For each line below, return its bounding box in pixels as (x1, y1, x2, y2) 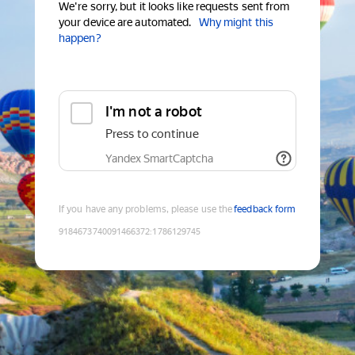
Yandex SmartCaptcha (105, 152, 213, 166)
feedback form (234, 204, 296, 216)
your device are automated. (59, 16, 192, 29)
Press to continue (105, 127, 199, 142)
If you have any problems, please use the (59, 204, 233, 216)
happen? (59, 32, 101, 45)
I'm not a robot (105, 103, 202, 120)
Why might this (198, 16, 273, 29)
